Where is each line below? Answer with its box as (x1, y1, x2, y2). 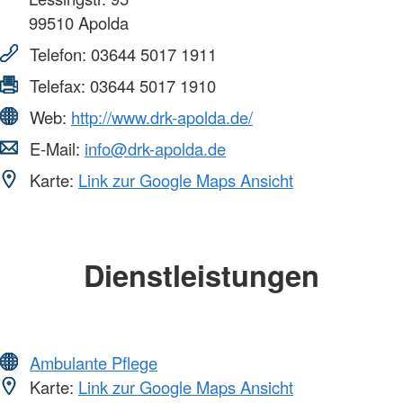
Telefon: (25, 42, 91, 67)
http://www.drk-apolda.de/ (71, 105, 253, 130)
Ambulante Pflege (30, 350, 157, 374)
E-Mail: (25, 137, 85, 161)
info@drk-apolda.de (85, 137, 226, 161)
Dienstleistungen (84, 254, 319, 297)
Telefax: (25, 74, 90, 98)
